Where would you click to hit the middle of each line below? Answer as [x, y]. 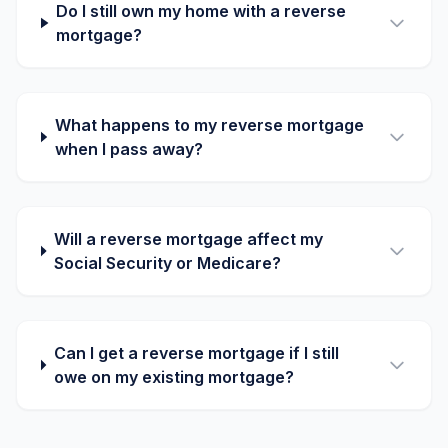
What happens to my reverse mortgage [209, 125]
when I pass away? [128, 149]
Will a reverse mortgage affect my [189, 239]
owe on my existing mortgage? [173, 377]
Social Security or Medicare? [168, 263]
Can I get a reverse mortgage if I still [196, 353]
